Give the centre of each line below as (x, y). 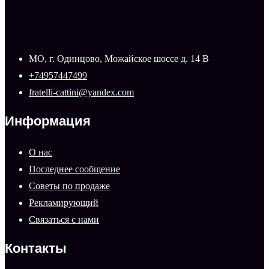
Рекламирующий (64, 203)
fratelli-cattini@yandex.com (81, 92)
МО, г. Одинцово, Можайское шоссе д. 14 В (119, 59)
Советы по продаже (69, 186)
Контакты (36, 250)
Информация (48, 122)
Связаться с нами (64, 220)
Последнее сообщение (74, 169)
